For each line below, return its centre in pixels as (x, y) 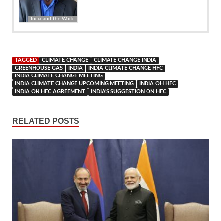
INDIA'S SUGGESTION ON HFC (129, 92)
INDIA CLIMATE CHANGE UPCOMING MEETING (74, 84)
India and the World (53, 18)
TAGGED (26, 60)
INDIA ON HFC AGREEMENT (50, 92)
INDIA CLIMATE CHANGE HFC (126, 68)
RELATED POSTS (46, 121)
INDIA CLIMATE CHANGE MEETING (59, 76)
